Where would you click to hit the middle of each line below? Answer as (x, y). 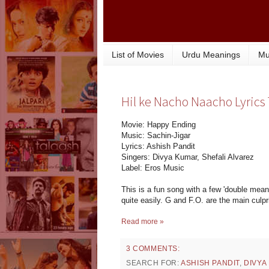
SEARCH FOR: (154, 263)
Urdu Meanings (211, 55)
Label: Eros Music (153, 168)
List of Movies (138, 55)
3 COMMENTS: (153, 249)
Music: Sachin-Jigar (156, 136)
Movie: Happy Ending (159, 125)
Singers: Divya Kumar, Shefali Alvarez (188, 157)
